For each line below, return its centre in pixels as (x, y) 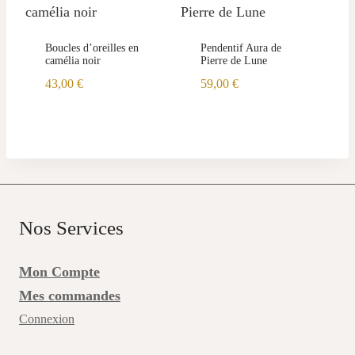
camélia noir (73, 61)
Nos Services (71, 228)
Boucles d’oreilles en (92, 48)
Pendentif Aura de (241, 48)
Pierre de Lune (234, 61)
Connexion (47, 319)
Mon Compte (59, 272)
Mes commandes (70, 296)
